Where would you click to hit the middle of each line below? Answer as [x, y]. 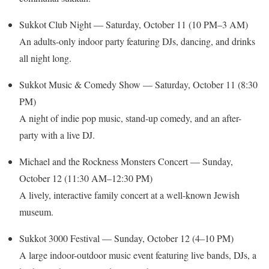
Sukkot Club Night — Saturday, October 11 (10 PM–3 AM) [134, 24]
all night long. [45, 58]
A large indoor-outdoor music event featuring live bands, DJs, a [138, 255]
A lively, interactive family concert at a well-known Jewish [129, 195]
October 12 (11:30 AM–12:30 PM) [86, 178]
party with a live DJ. [57, 134]
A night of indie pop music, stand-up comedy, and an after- [130, 118]
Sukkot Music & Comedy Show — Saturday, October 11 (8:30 [138, 84]
